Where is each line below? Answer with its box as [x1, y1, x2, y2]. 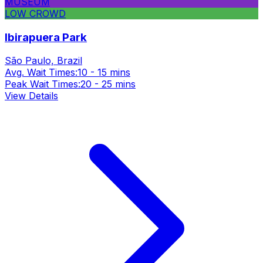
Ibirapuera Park [5, 30, 87, 44]
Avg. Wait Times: [5, 66, 77, 79]
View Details [5, 90, 58, 102]
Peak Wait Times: [5, 78, 80, 90]
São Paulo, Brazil [5, 55, 82, 67]
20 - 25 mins [80, 78, 136, 90]
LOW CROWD [5, 7, 66, 19]
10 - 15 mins [77, 66, 130, 79]
